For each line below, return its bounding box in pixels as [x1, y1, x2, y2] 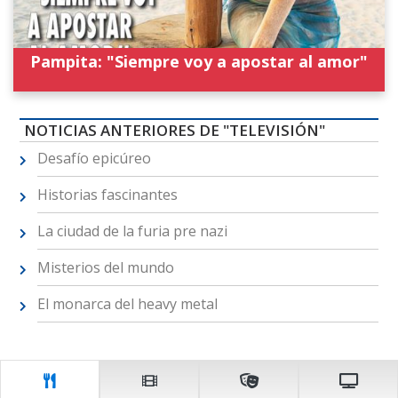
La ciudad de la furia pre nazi [36, 220, 227, 241]
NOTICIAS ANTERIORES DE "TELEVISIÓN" [23, 119, 325, 140]
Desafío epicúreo [36, 147, 151, 168]
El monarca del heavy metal [36, 293, 218, 314]
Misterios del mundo [36, 257, 174, 277]
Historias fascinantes [36, 184, 178, 204]
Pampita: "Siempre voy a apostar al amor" [30, 51, 368, 73]
